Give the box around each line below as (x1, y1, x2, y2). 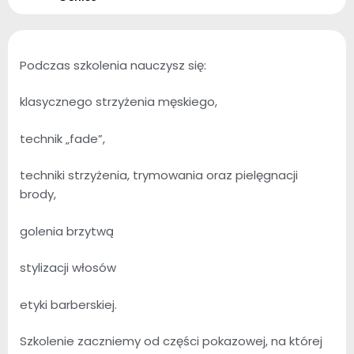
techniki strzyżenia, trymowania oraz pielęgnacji (20, 167, 298, 183)
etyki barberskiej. (20, 296, 117, 313)
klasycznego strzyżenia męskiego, (20, 93, 217, 110)
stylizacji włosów (20, 259, 116, 276)
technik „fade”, (20, 130, 105, 147)
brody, (20, 186, 56, 202)
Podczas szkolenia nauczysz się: (20, 56, 206, 73)
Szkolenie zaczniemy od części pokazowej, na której (20, 333, 322, 349)
